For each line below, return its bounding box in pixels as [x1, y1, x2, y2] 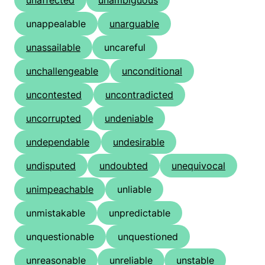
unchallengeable [26, 65, 98, 77]
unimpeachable [26, 183, 93, 196]
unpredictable [109, 207, 170, 219]
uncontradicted [105, 89, 173, 101]
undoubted [99, 160, 148, 172]
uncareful [104, 41, 146, 54]
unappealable [26, 18, 86, 30]
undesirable [113, 136, 164, 148]
